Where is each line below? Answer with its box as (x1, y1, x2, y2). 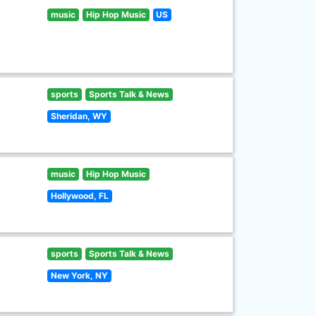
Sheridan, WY (51, 111, 108, 121)
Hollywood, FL (51, 190, 109, 201)
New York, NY (51, 270, 109, 281)
